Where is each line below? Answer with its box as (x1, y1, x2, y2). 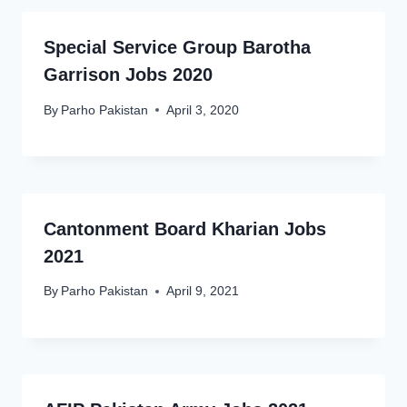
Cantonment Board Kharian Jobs (44, 218, 326, 239)
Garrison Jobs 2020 (44, 65, 213, 85)
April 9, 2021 (166, 284, 240, 299)
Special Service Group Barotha (44, 37, 311, 58)
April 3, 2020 (166, 103, 240, 117)
